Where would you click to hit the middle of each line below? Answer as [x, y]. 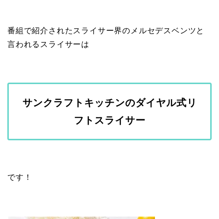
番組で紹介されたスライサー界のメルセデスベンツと [106, 31]
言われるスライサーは [48, 44]
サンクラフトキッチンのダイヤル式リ [109, 103]
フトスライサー [109, 120]
